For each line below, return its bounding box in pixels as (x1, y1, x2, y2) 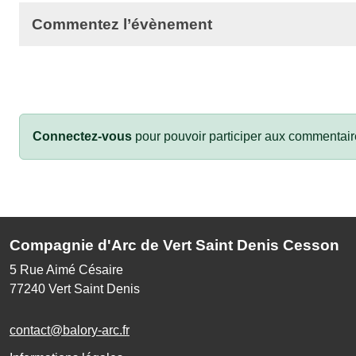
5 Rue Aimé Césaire (10, 262, 123, 277)
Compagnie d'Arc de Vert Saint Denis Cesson (10, 236, 339, 253)
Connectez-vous (33, 129, 132, 143)
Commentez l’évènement (32, 15, 212, 33)
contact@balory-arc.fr (10, 323, 130, 337)
